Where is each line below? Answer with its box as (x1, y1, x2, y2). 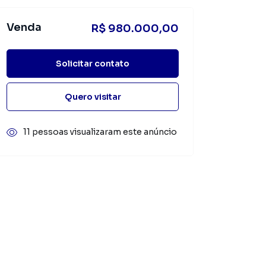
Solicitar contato (56, 58, 129, 69)
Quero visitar (64, 91, 121, 102)
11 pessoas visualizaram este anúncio (23, 126, 177, 137)
